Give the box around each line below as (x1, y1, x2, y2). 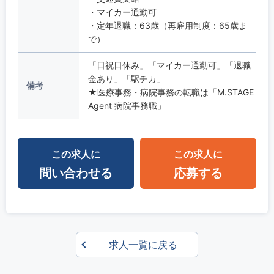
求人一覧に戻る (109, 238, 177, 251)
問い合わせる (39, 165, 113, 180)
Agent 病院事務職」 (87, 100, 166, 111)
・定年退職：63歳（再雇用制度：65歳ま (87, 20, 247, 31)
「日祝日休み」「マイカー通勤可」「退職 (87, 59, 251, 70)
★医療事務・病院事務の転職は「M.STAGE (87, 86, 254, 97)
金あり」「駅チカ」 (87, 73, 165, 84)
